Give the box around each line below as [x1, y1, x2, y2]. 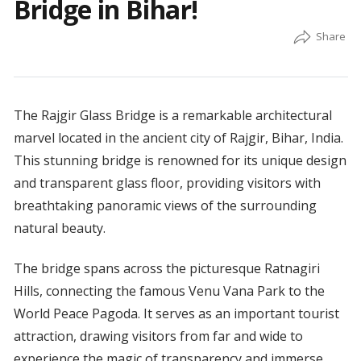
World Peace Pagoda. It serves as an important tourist [13, 305, 339, 323]
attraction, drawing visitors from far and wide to [13, 327, 303, 346]
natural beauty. [13, 219, 106, 238]
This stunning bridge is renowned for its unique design [13, 151, 346, 170]
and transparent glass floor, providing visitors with [13, 174, 321, 193]
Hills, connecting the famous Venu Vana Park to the [13, 282, 325, 301]
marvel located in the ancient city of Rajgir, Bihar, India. [13, 129, 343, 147]
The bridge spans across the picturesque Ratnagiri [13, 259, 320, 278]
